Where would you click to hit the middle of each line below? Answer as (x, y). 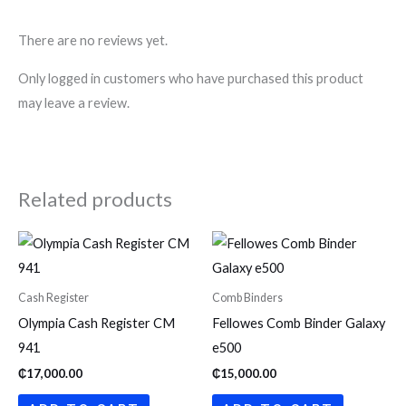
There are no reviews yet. (93, 41)
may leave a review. (74, 103)
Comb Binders (247, 297)
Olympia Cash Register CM (97, 324)
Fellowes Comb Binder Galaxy (299, 324)
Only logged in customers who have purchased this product (191, 79)
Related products (95, 198)
